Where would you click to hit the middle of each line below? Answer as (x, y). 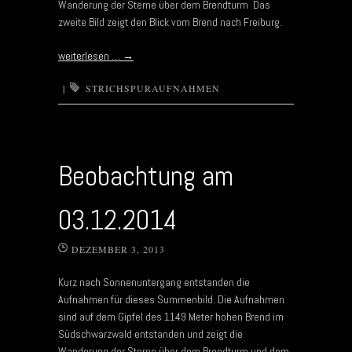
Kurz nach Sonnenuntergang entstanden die (154, 282)
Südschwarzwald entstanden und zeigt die (150, 334)
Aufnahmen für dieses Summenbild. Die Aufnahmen (171, 299)
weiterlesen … (90, 55)
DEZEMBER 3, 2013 (118, 249)
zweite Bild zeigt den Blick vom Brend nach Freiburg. (170, 22)
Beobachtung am (146, 176)
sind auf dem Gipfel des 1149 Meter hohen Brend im (171, 316)
